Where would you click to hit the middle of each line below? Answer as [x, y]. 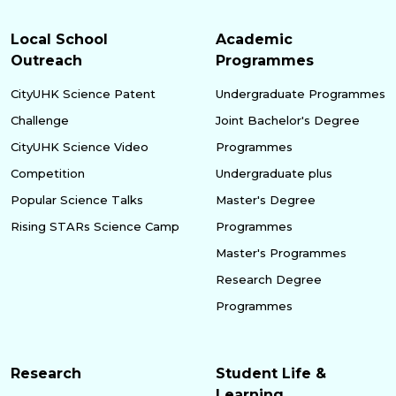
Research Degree [269, 279]
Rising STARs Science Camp [95, 226]
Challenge [40, 120]
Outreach [46, 60]
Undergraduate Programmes [301, 93]
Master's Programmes [281, 252]
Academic [254, 39]
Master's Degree [266, 199]
